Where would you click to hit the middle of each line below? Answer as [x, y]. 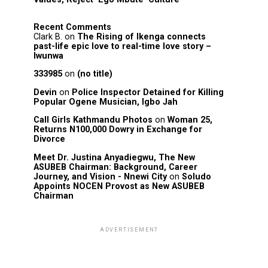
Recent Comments [72, 27]
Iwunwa [48, 56]
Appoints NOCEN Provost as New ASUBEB [119, 186]
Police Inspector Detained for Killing [148, 92]
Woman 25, [190, 120]
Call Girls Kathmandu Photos [93, 120]
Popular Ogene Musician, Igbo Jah [106, 102]
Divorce [49, 139]
